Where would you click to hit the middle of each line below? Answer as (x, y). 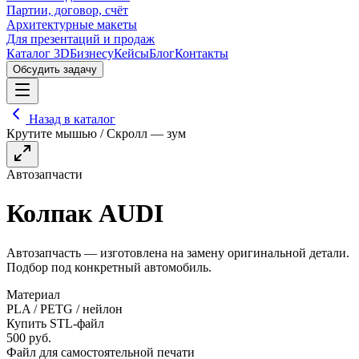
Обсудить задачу (55, 69)
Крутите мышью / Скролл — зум (96, 133)
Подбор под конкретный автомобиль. (109, 267)
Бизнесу (92, 53)
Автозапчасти (44, 174)
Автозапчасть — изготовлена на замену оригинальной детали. (178, 252)
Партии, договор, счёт (67, 10)
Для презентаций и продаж (81, 39)
